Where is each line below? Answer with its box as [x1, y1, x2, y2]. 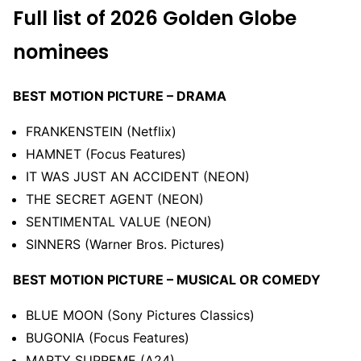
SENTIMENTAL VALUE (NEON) [26, 214, 212, 230]
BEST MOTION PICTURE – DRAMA [13, 88, 226, 105]
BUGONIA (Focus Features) [26, 330, 189, 346]
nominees [13, 38, 109, 65]
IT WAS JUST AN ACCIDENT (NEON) [26, 168, 250, 185]
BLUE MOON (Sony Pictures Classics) [26, 307, 255, 324]
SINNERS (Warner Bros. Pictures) [26, 236, 225, 253]
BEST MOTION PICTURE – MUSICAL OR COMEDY [13, 272, 321, 288]
